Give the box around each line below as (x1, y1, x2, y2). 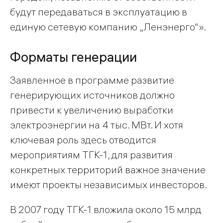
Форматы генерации (10, 48, 137, 65)
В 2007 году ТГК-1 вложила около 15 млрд (10, 203, 202, 216)
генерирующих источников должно (10, 89, 175, 102)
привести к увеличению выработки (10, 104, 173, 116)
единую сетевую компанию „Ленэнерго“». (10, 20, 206, 33)
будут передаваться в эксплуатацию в (10, 5, 187, 18)
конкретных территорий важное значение (10, 163, 206, 176)
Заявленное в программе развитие (10, 74, 174, 87)
